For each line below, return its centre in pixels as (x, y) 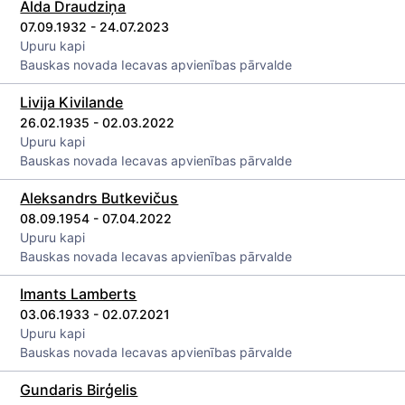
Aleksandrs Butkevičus (99, 198)
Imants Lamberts (79, 294)
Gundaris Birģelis (79, 390)
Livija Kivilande (72, 102)
